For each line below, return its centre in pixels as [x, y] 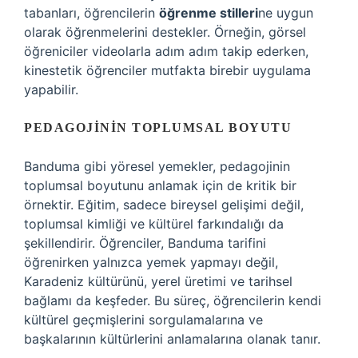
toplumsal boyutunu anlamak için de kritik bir [160, 185]
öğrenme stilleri [209, 13]
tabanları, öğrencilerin [91, 13]
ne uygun [286, 13]
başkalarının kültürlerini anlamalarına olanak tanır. [172, 339]
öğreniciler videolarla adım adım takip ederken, [166, 51]
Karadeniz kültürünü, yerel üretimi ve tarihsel [158, 281]
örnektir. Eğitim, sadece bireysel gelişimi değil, [164, 205]
